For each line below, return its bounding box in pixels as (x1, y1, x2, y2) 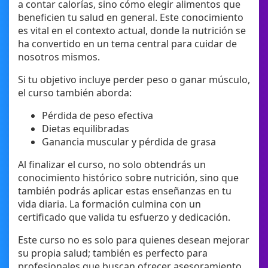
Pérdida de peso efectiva (42, 109, 153, 123)
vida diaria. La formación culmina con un (18, 197, 201, 211)
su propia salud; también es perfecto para (18, 246, 208, 260)
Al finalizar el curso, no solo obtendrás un (18, 158, 206, 172)
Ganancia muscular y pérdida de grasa (42, 135, 216, 149)
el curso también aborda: (18, 86, 132, 100)
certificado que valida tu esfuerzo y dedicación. (18, 211, 230, 224)
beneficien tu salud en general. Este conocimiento (18, 11, 243, 25)
